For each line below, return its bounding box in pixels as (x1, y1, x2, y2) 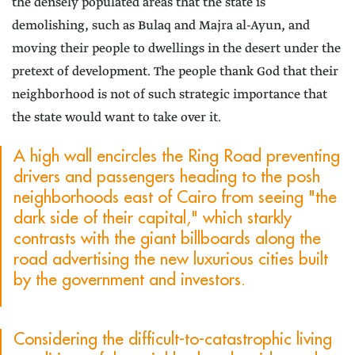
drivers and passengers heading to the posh (13, 166, 320, 188)
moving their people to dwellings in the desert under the (12, 40, 341, 58)
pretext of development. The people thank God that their (12, 63, 338, 81)
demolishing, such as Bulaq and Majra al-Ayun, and (12, 17, 310, 35)
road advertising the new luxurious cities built (13, 248, 328, 270)
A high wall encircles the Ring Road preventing (13, 145, 340, 167)
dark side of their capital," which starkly (13, 207, 292, 229)
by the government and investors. (13, 269, 246, 291)
